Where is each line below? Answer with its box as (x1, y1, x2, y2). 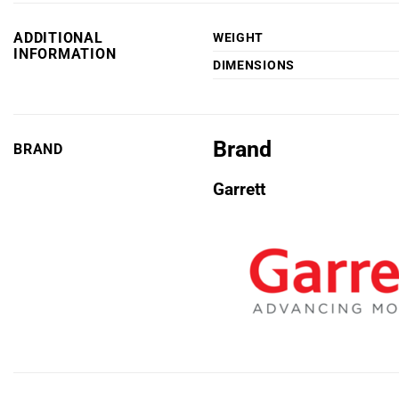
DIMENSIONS (213, 58, 295, 73)
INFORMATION (13, 45, 117, 62)
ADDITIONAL (13, 29, 103, 46)
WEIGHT (213, 30, 265, 45)
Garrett (213, 178, 265, 199)
